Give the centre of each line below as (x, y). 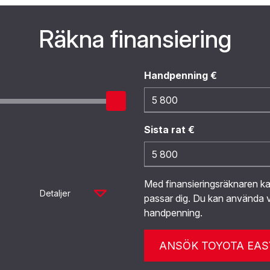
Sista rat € (169, 130)
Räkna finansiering (135, 39)
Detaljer (55, 193)
